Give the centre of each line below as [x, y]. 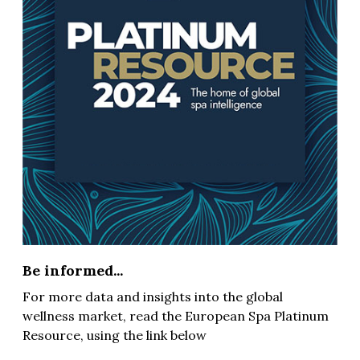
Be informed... [73, 270]
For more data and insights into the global [153, 296]
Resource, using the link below [115, 335]
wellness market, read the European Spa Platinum [176, 315]
